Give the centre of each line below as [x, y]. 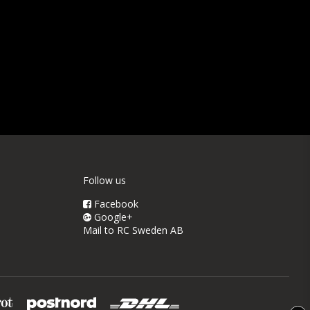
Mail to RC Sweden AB [133, 230]
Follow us [104, 180]
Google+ [112, 217]
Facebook [115, 203]
